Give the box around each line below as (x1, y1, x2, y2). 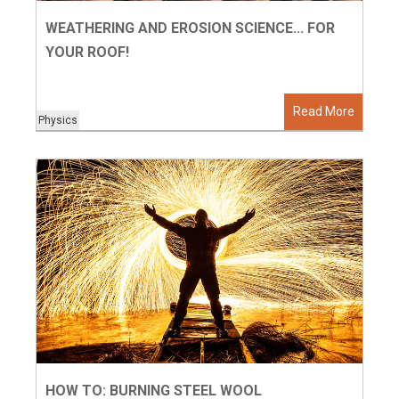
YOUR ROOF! (45, 44, 130, 61)
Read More (292, 104, 354, 119)
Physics (38, 114, 78, 127)
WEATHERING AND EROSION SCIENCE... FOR (45, 20, 336, 37)
